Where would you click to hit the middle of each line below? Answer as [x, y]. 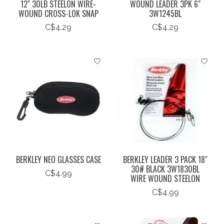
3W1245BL [165, 13]
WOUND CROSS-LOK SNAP [58, 13]
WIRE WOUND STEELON [165, 178]
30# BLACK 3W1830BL [165, 169]
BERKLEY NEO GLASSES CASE [58, 159]
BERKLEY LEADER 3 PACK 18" [165, 159]
